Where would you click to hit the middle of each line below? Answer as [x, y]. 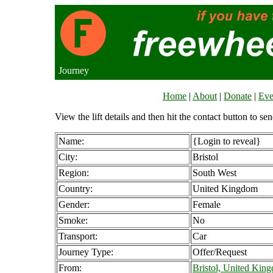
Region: [74, 173]
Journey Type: [86, 252]
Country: [76, 189]
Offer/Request [220, 252]
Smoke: [73, 220]
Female [207, 204]
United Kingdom [225, 189]
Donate [238, 96]
